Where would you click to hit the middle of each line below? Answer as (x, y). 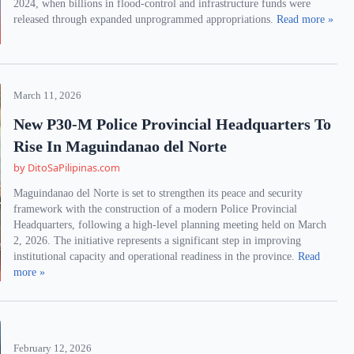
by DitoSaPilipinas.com (67, 168)
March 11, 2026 (48, 96)
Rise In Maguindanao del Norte (121, 146)
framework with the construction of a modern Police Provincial (156, 209)
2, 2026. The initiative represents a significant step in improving (158, 241)
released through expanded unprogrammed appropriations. (145, 19)
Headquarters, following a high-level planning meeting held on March (170, 225)
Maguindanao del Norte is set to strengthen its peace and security (158, 193)
